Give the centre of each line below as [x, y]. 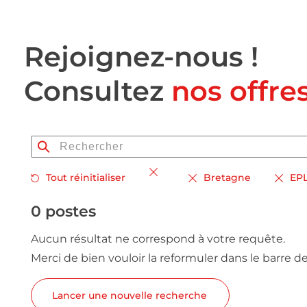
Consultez [98, 91]
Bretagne [227, 177]
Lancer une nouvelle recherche [130, 295]
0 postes [63, 211]
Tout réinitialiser [86, 177]
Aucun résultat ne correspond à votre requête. [158, 239]
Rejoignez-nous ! [141, 57]
